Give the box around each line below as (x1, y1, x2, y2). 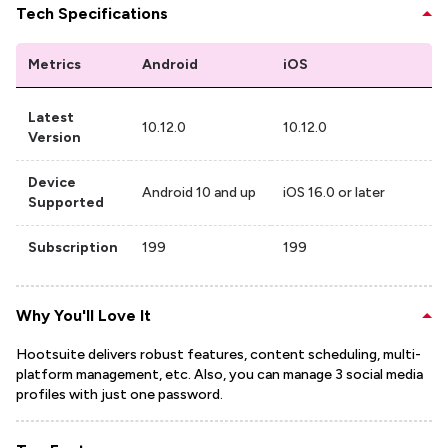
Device (28, 174, 76, 192)
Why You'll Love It (16, 306, 151, 326)
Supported (28, 194, 104, 212)
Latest (28, 109, 74, 127)
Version (28, 129, 81, 147)
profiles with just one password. (16, 386, 223, 404)
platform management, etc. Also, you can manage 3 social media (16, 366, 423, 384)
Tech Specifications (16, 4, 168, 24)
